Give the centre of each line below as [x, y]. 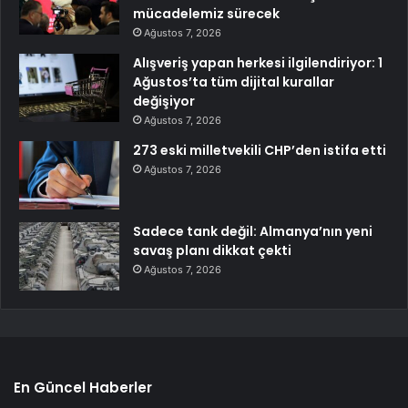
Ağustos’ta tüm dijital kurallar [234, 82]
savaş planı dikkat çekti [212, 251]
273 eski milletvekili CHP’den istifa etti [260, 151]
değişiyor [164, 102]
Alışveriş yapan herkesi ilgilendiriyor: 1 [258, 63]
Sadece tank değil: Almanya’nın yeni [253, 232]
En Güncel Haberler [83, 388]
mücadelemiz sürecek [206, 14]
